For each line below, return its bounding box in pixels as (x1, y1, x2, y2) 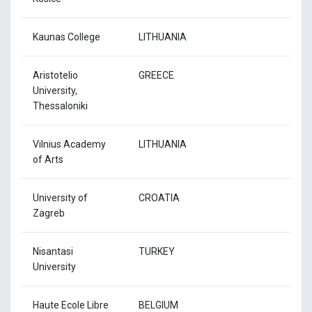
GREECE (139, 69, 174, 81)
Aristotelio (33, 69, 78, 81)
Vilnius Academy (33, 138, 106, 150)
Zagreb (33, 207, 65, 219)
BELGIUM (139, 299, 178, 311)
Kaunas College (33, 31, 100, 42)
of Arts (33, 153, 63, 165)
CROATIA (139, 192, 180, 203)
